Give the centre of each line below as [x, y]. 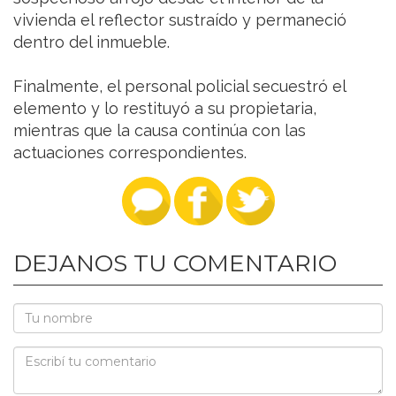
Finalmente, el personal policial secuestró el [179, 86]
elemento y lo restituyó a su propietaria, [165, 108]
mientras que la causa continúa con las [160, 130]
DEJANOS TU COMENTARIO [175, 263]
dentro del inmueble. [91, 42]
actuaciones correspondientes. [130, 152]
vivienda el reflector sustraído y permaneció [180, 19]
